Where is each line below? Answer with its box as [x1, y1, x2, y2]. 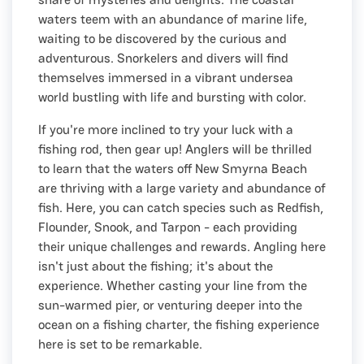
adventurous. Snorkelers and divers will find [38, 49, 288, 67]
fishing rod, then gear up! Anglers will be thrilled [38, 140, 312, 158]
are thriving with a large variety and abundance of [38, 179, 326, 197]
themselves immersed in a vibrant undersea [38, 68, 293, 86]
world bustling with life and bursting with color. [38, 88, 306, 106]
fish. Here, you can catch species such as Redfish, [38, 198, 323, 216]
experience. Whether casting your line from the [38, 276, 307, 294]
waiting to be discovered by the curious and [38, 29, 287, 47]
